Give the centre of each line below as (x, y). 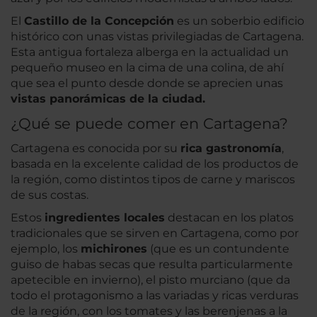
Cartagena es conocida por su (96, 149)
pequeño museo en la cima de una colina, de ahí (147, 68)
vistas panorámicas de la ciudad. (108, 99)
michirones (114, 249)
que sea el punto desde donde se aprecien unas (147, 83)
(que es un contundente (218, 249)
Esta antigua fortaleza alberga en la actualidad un (150, 52)
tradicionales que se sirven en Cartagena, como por (155, 234)
